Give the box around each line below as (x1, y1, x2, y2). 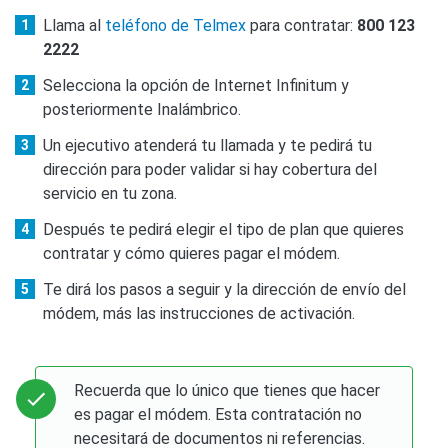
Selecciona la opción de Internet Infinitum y (43, 75, 349, 95)
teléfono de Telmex (105, 15, 246, 35)
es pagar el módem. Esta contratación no (74, 405, 363, 425)
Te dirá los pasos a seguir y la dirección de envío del (43, 279, 406, 299)
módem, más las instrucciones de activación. (43, 303, 355, 323)
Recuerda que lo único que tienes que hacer (74, 381, 381, 401)
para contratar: (246, 15, 357, 35)
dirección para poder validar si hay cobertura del (43, 159, 377, 179)
